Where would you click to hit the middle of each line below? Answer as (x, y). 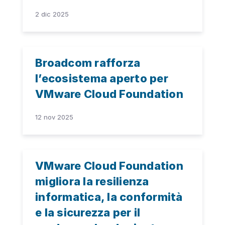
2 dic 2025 (52, 14)
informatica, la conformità (109, 197)
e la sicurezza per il (88, 213)
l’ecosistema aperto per (102, 79)
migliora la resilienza (92, 182)
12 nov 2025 (54, 117)
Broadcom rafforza (88, 63)
